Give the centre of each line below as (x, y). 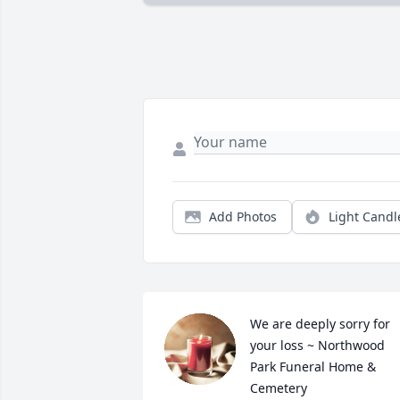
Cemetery (279, 388)
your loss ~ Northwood (317, 346)
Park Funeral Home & (313, 367)
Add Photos (243, 217)
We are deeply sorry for (320, 324)
